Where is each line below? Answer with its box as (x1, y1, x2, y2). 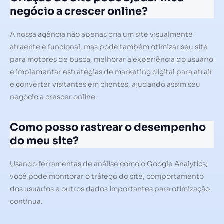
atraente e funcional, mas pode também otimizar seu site (10, 42, 208, 52)
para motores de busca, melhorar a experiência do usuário (10, 55, 213, 64)
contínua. (10, 196, 43, 206)
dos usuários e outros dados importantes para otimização (10, 184, 210, 193)
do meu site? (10, 134, 79, 147)
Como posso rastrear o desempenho (10, 120, 206, 134)
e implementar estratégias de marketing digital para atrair (10, 67, 213, 77)
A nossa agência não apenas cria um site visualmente (10, 30, 193, 39)
